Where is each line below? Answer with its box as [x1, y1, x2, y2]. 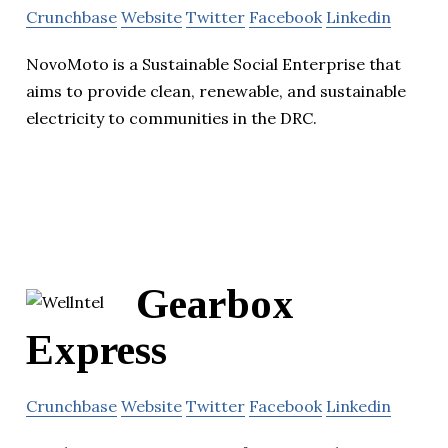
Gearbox [136, 280, 294, 327]
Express [26, 326, 167, 373]
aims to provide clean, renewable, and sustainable [26, 81, 406, 102]
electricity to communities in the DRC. [26, 108, 317, 129]
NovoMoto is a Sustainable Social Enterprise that [26, 54, 401, 75]
